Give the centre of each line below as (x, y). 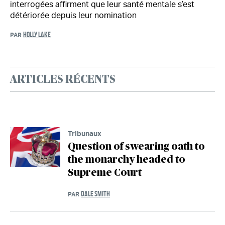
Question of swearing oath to (136, 147)
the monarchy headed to (127, 160)
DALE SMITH (95, 194)
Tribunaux (85, 134)
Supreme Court (105, 173)
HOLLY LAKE (37, 35)
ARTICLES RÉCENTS (63, 80)
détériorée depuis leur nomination (73, 16)
